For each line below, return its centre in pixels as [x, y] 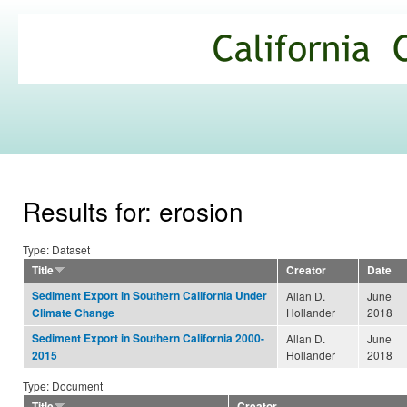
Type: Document [63, 386]
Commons [75, 87]
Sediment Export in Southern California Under [149, 296]
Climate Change [73, 313]
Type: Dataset [56, 250]
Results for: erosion [133, 211]
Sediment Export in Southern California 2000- [148, 339]
